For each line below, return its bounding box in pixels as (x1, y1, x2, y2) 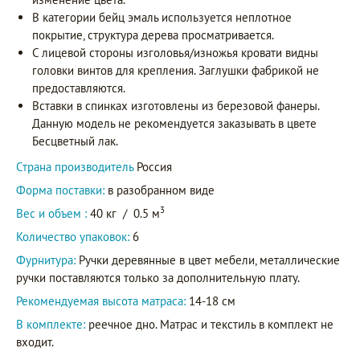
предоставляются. (32, 80, 125, 96)
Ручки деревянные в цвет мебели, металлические (79, 252, 340, 268)
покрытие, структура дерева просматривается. (32, 27, 274, 43)
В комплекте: (16, 317, 85, 333)
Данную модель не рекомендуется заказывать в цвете (32, 116, 317, 132)
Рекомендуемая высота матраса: (16, 293, 186, 309)
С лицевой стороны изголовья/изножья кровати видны (32, 45, 318, 61)
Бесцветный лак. (32, 133, 118, 149)
